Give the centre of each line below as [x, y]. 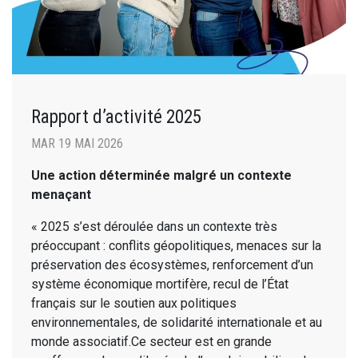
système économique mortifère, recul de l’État [160, 284]
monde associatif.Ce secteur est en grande [151, 342]
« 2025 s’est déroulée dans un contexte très [154, 227]
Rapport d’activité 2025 [116, 117]
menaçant [61, 195]
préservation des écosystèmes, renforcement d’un [172, 265]
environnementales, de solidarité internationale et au [177, 323]
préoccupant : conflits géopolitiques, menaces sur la [176, 246]
